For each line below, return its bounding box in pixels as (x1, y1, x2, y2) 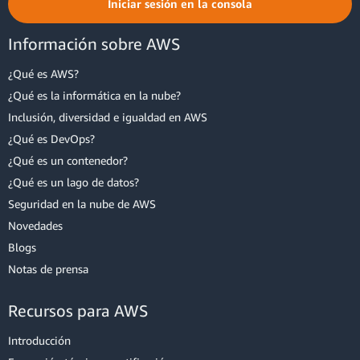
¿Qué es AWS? (8, 67, 79, 80)
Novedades (8, 219, 63, 232)
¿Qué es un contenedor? (8, 153, 128, 167)
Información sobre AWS (8, 35, 180, 53)
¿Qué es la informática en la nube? (8, 88, 181, 102)
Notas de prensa (8, 262, 88, 276)
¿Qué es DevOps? (8, 132, 95, 145)
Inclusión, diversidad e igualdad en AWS (8, 110, 207, 124)
